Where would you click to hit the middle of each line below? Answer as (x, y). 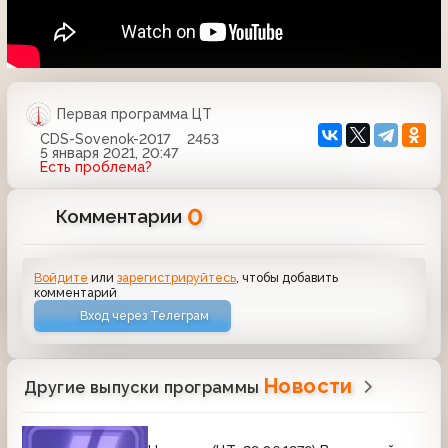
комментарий (76, 292)
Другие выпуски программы (144, 388)
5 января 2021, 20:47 (108, 152)
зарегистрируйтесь (177, 277)
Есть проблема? (95, 166)
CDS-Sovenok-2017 (104, 138)
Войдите (61, 277)
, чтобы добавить (287, 277)
